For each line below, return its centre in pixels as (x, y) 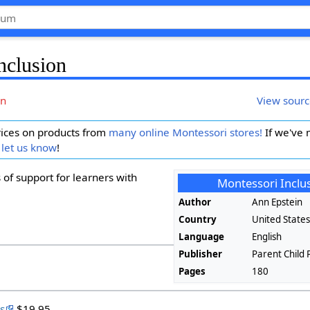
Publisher (201, 254)
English (267, 236)
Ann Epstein (277, 202)
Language (202, 236)
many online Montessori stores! (185, 132)
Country (198, 219)
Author (195, 202)
